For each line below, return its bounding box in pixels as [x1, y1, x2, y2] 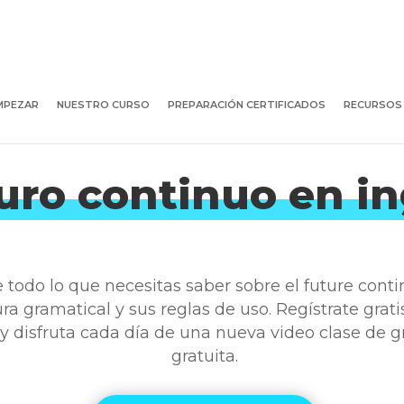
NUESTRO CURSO [57, 97, 150, 111]
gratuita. [170, 346, 238, 367]
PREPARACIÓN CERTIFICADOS [168, 97, 326, 111]
